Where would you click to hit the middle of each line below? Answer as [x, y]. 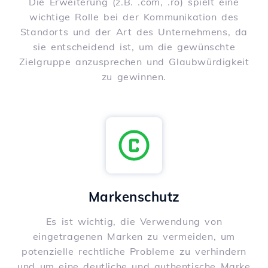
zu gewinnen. [134, 77]
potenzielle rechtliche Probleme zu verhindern [134, 252]
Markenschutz [134, 197]
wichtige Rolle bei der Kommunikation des [134, 17]
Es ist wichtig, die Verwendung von [134, 222]
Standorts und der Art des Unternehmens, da [134, 32]
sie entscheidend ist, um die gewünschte [134, 47]
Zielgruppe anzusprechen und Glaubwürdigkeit [134, 62]
